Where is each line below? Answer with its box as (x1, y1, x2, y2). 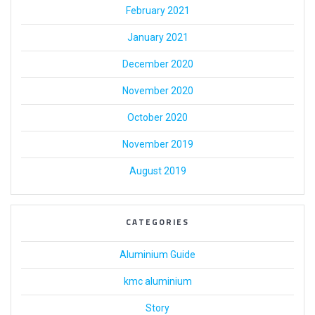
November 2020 (122, 85, 193, 97)
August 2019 (129, 165, 186, 177)
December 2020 (122, 58, 193, 70)
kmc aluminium (123, 276, 192, 288)
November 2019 (122, 139, 193, 150)
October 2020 (127, 112, 188, 124)
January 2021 (127, 32, 188, 44)
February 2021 (125, 5, 190, 17)
